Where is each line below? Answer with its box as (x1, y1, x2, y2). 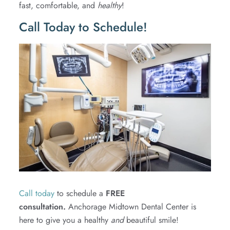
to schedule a (54, 187, 106, 199)
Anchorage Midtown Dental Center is (66, 200, 197, 213)
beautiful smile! (124, 214, 179, 226)
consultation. (19, 200, 66, 213)
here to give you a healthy (19, 214, 111, 226)
